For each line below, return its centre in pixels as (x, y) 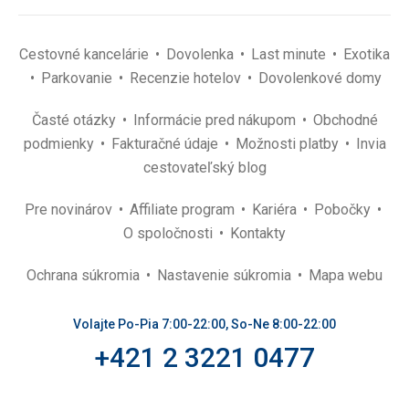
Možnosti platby (288, 144)
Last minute (290, 54)
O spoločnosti (170, 233)
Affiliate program (184, 210)
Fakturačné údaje (166, 144)
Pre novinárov (70, 210)
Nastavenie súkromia (226, 275)
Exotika (367, 54)
